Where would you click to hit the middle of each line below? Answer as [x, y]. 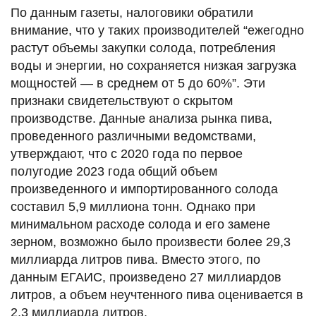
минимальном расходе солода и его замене [140, 224]
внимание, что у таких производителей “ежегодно [157, 30]
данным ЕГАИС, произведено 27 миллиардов [146, 277]
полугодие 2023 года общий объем [114, 171]
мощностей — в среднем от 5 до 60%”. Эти [138, 83]
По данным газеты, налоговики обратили [132, 12]
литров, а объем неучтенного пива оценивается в [157, 294]
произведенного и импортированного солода [144, 189]
